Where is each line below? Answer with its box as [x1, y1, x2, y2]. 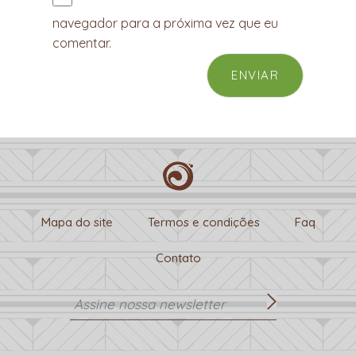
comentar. [52, 34, 111, 51]
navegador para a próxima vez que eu [52, 14, 278, 31]
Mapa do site [41, 214, 113, 230]
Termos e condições [147, 214, 260, 230]
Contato [155, 250, 201, 265]
